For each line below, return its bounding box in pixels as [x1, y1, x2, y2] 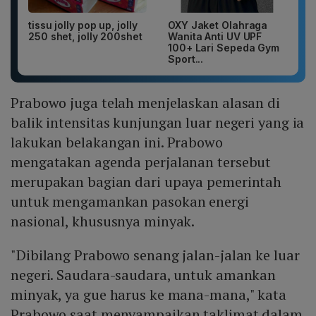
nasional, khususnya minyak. [11, 212, 195, 231]
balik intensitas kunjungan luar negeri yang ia [11, 113, 305, 133]
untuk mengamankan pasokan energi [11, 192, 249, 212]
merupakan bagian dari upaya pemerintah [11, 172, 282, 192]
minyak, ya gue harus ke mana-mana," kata [11, 285, 286, 305]
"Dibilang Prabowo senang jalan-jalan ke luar [11, 245, 300, 265]
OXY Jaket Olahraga [168, 19, 268, 32]
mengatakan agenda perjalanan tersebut [11, 152, 272, 172]
